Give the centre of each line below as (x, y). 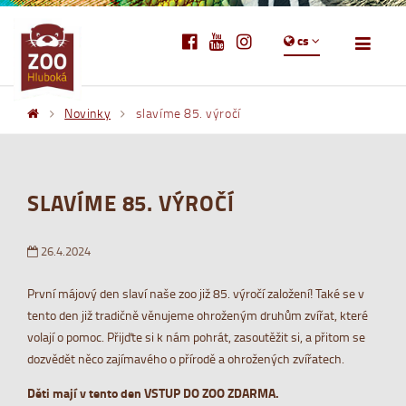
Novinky (88, 113)
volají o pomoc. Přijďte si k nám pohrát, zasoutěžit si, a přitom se (196, 337)
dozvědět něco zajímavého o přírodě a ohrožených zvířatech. (186, 359)
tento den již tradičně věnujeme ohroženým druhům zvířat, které (198, 315)
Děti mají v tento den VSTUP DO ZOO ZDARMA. (153, 393)
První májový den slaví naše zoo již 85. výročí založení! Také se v (196, 294)
